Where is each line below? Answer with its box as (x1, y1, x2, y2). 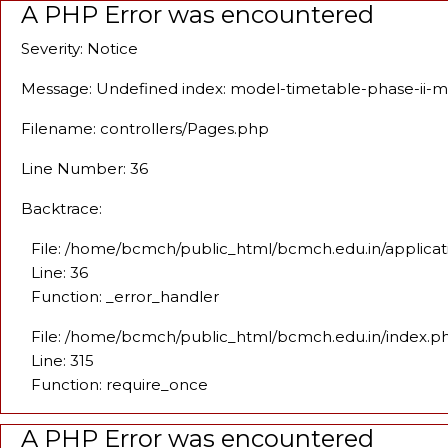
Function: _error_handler (31, 287, 219, 306)
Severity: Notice (21, 39, 138, 58)
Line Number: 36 (21, 159, 148, 178)
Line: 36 (31, 263, 88, 282)
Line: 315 (31, 351, 94, 370)
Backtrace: (21, 199, 102, 218)
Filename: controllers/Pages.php (21, 119, 269, 138)
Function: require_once (31, 375, 208, 394)
